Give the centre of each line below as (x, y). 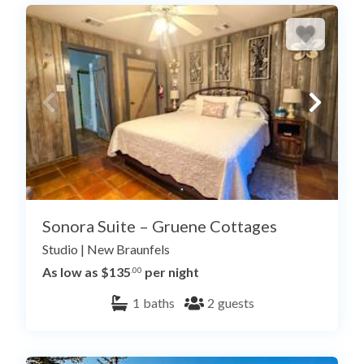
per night (171, 272)
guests (236, 303)
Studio (60, 249)
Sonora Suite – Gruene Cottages (160, 226)
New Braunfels (128, 249)
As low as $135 (87, 272)
